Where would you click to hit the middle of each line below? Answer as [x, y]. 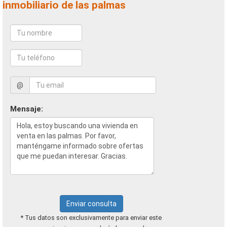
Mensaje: [27, 109]
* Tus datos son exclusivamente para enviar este [91, 218]
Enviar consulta [91, 204]
